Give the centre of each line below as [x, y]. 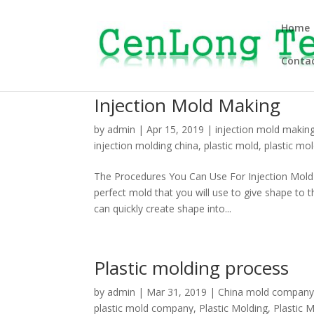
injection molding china [146, 145]
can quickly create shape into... [163, 209]
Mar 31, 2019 [177, 292]
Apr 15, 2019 [176, 129]
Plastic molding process [192, 268]
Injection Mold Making [187, 105]
